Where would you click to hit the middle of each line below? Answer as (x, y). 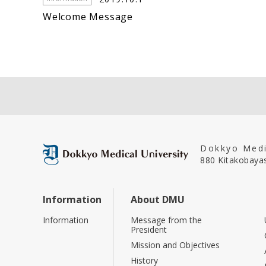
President (149, 229)
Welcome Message (88, 17)
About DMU (158, 199)
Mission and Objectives (175, 245)
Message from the (166, 220)
